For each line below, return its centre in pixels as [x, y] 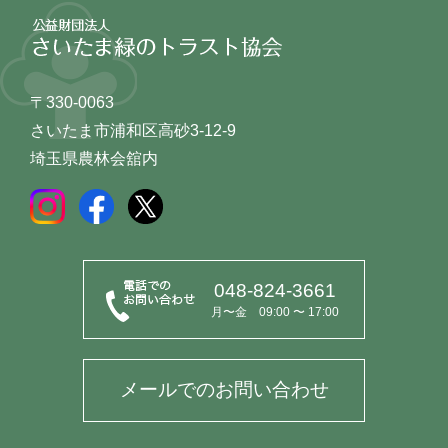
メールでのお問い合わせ [224, 390]
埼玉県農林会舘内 [94, 158]
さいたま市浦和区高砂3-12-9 [133, 130]
